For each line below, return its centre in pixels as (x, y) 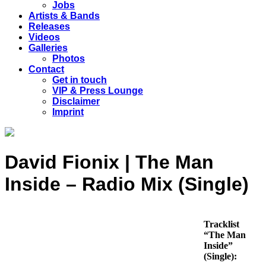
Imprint (68, 112)
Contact (46, 69)
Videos (44, 37)
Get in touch (80, 80)
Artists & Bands (64, 16)
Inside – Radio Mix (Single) (127, 184)
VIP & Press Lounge (98, 91)
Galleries (48, 48)
